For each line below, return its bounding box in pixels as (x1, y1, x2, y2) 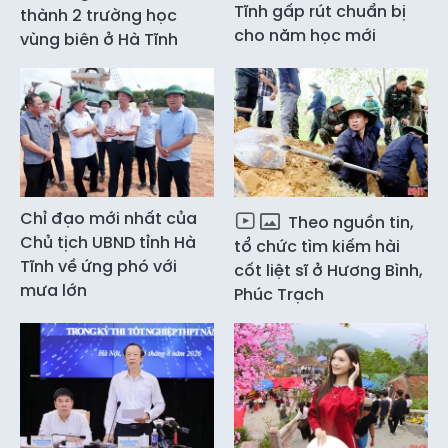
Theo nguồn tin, (284, 211, 414, 235)
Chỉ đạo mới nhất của (20, 207, 197, 231)
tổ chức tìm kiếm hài (234, 235, 400, 259)
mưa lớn (20, 279, 87, 303)
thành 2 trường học (20, 4, 177, 28)
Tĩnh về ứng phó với (20, 255, 177, 279)
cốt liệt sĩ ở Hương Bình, (234, 259, 423, 283)
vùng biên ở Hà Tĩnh (20, 28, 178, 52)
